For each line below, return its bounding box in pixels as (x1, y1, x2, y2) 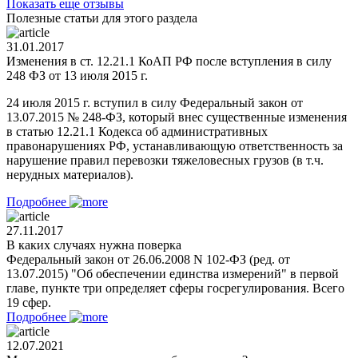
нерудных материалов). (6, 167, 133, 181)
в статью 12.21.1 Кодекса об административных (6, 124, 268, 138)
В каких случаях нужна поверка (6, 237, 181, 252)
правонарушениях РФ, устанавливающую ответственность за (6, 138, 343, 153)
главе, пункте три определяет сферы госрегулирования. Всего (6, 280, 344, 295)
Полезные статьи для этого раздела (6, 10, 197, 25)
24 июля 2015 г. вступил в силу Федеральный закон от (6, 95, 303, 109)
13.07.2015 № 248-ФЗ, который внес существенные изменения (6, 109, 347, 124)
